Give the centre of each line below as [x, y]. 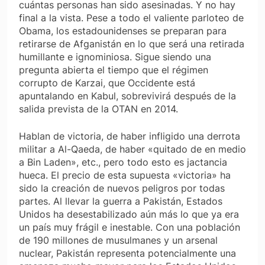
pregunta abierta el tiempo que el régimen [114, 70]
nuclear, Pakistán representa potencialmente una [127, 253]
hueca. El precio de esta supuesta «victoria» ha [125, 175]
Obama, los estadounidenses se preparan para [123, 31]
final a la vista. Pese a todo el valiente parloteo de [131, 18]
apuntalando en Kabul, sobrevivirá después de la [127, 96]
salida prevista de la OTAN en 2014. [98, 109]
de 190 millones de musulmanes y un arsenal [118, 240]
